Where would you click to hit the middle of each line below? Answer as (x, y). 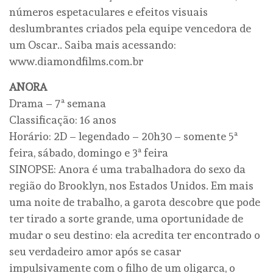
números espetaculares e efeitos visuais (108, 12)
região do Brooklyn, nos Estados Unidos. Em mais (131, 186)
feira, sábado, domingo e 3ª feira (89, 153)
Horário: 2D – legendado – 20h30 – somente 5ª (123, 136)
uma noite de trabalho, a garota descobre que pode (135, 202)
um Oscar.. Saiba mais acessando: (93, 45)
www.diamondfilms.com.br (76, 62)
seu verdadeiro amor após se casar (95, 252)
